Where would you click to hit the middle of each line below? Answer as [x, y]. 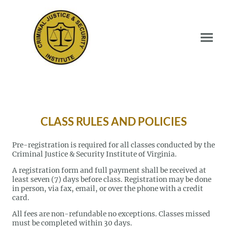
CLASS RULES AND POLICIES [113, 121]
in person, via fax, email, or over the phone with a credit [108, 188]
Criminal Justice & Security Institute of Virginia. [95, 154]
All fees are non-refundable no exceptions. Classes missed [111, 214]
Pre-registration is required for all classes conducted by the [113, 145]
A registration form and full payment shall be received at [109, 170]
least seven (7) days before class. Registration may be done [112, 179]
